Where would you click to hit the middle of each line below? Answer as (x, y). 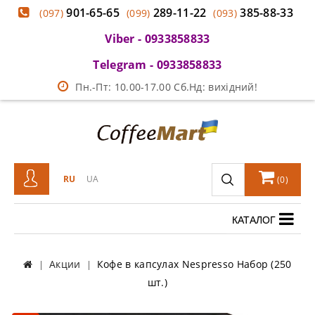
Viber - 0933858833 (157, 39)
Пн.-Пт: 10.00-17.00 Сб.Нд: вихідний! (167, 87)
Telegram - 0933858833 (157, 65)
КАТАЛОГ (254, 220)
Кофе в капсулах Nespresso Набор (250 (194, 264)
